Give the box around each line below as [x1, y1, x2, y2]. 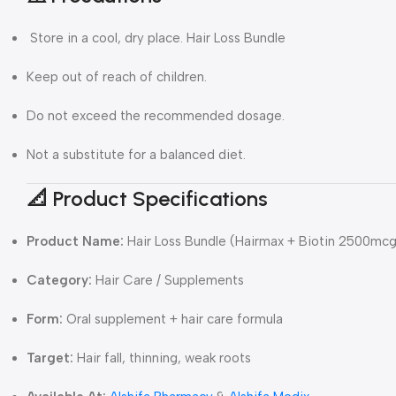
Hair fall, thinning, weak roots [73, 349, 251, 366]
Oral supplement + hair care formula [63, 310, 283, 327]
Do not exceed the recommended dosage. [27, 107, 285, 124]
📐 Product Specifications [27, 185, 268, 211]
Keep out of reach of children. [27, 68, 207, 85]
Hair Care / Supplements [92, 271, 244, 288]
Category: [27, 271, 92, 288]
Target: [27, 349, 73, 366]
